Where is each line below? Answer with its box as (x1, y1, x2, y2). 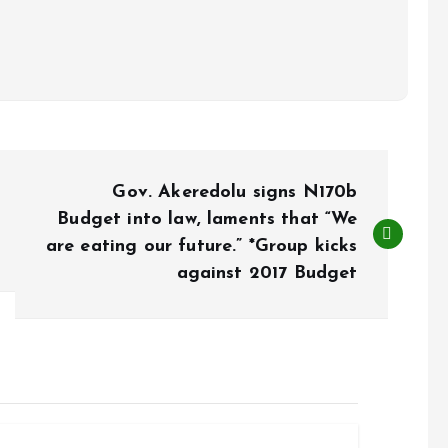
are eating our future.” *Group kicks (45, 237, 358, 256)
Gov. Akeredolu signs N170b (112, 183, 358, 202)
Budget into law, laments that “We (57, 210, 358, 229)
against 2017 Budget (176, 264, 358, 283)
